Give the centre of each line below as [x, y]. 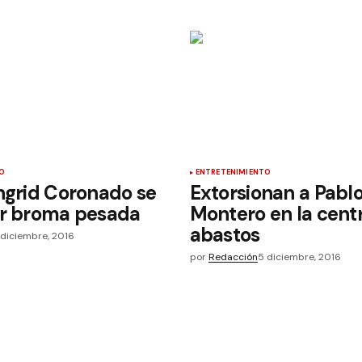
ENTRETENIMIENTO [233, 172]
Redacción [233, 257]
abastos [225, 234]
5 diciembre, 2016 [299, 257]
